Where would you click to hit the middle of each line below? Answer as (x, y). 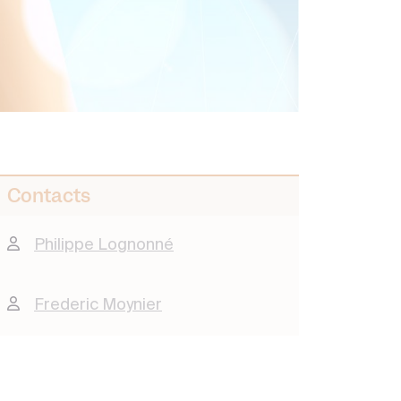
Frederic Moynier (98, 306)
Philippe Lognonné (104, 246)
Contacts (49, 196)
